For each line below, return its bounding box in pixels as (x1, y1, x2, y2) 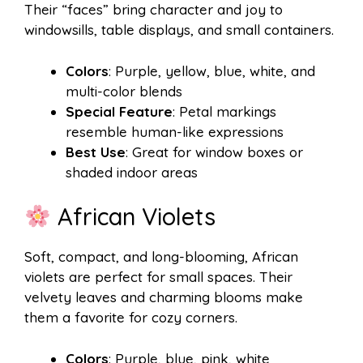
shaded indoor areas (66, 163, 198, 181)
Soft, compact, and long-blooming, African (24, 248, 298, 266)
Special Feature (66, 102, 173, 120)
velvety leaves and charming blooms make (24, 288, 303, 306)
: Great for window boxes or (126, 143, 303, 160)
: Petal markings (173, 102, 276, 120)
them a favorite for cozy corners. (24, 309, 237, 327)
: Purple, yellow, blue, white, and (109, 62, 315, 79)
